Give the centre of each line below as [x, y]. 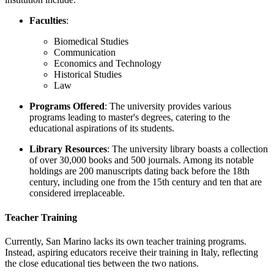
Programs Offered [67, 106]
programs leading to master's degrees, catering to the [130, 117]
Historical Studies [88, 75]
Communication [85, 53]
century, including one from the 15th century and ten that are [146, 182]
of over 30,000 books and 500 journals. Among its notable [142, 160]
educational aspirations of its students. [102, 128]
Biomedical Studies [91, 42]
